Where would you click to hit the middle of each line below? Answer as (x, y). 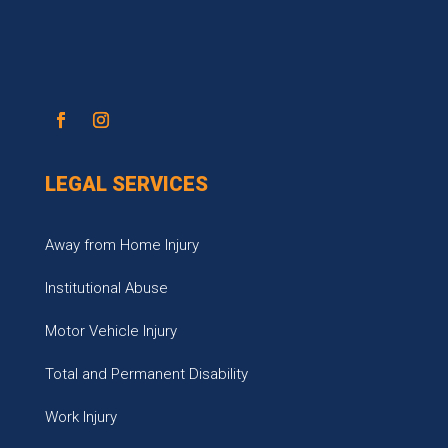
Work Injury (80, 417)
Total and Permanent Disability (146, 374)
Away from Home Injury (121, 245)
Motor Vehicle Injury (110, 331)
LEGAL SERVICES (126, 184)
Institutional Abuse (106, 288)
